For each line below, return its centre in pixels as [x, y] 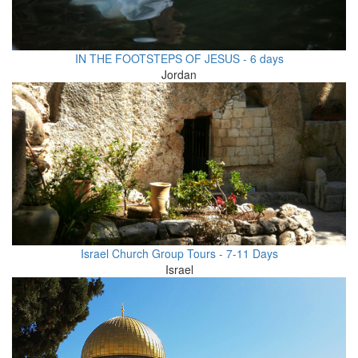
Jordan [179, 74]
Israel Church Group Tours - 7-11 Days [179, 254]
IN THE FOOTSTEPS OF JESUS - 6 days [179, 58]
